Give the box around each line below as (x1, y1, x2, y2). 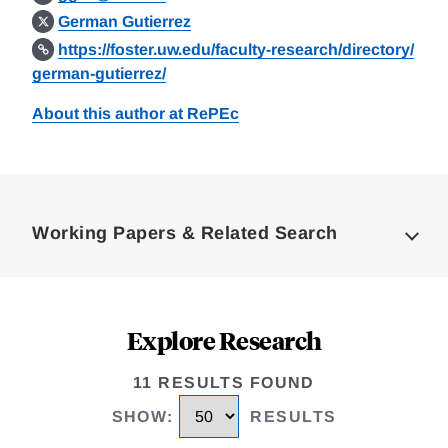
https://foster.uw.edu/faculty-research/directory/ (58, 41, 415, 58)
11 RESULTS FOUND (133, 374, 315, 391)
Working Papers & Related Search (32, 223, 338, 243)
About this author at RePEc (32, 105, 239, 122)
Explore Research (126, 324, 322, 356)
